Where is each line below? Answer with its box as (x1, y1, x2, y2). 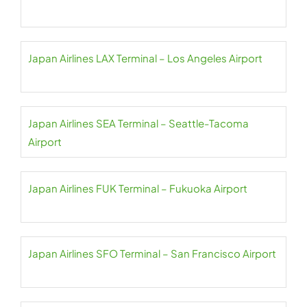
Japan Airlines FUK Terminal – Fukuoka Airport (28, 182, 247, 195)
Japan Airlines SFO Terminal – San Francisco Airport (28, 247, 276, 260)
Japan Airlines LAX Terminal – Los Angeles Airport (229, 51, 262, 64)
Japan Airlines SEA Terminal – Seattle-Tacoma (28, 116, 249, 130)
